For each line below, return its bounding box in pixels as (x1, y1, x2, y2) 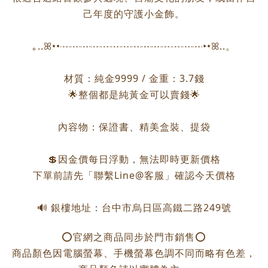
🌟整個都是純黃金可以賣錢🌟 (68, 88, 200, 101)
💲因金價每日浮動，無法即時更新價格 (47, 153, 221, 166)
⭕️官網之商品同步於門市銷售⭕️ (62, 230, 206, 243)
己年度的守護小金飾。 (83, 7, 185, 20)
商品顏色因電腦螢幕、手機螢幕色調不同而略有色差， (12, 246, 256, 260)
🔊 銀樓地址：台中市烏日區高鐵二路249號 (36, 201, 232, 214)
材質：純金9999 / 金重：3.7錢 (63, 72, 205, 85)
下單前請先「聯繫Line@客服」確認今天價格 (32, 169, 236, 182)
